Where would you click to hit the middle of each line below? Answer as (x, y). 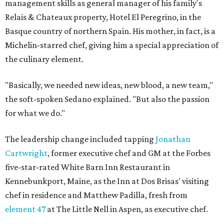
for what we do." (35, 113)
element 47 (25, 209)
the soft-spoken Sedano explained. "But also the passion (107, 99)
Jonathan (173, 139)
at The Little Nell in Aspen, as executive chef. (127, 209)
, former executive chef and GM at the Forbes (129, 153)
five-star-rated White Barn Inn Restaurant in (87, 167)
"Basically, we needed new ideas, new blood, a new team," (109, 85)
